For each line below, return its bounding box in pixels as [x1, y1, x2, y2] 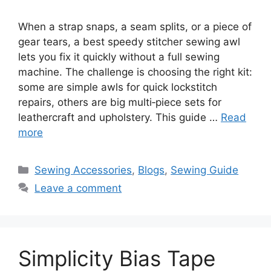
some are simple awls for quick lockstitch [18, 80, 217, 93]
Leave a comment [34, 181, 122, 194]
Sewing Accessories [34, 163, 132, 176]
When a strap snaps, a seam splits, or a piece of [18, 20, 252, 33]
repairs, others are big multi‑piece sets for [18, 96, 221, 108]
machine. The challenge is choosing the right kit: [18, 65, 252, 78]
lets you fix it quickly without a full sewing [18, 50, 220, 63]
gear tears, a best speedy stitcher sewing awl [18, 35, 240, 48]
